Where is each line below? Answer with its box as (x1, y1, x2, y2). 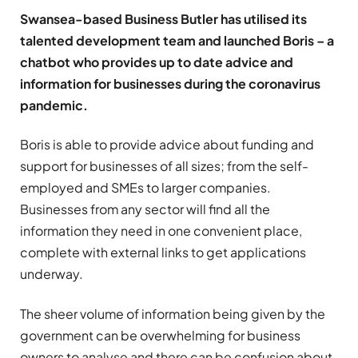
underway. (20, 265, 83, 283)
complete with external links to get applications (20, 244, 306, 261)
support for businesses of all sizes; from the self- (20, 157, 308, 175)
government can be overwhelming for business (20, 326, 300, 344)
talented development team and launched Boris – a (20, 32, 334, 49)
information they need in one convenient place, (20, 222, 302, 240)
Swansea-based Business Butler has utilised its (20, 10, 307, 27)
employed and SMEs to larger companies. (20, 179, 273, 197)
